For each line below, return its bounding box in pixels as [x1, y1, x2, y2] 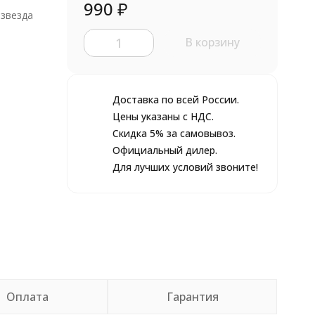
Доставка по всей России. [112, 93, 239, 106]
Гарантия [166, 289, 219, 304]
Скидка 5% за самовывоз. [112, 127, 236, 140]
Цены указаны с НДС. [112, 110, 214, 123]
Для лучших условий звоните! [112, 160, 258, 174]
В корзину [185, 34, 240, 50]
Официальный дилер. [112, 143, 217, 157]
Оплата [6, 289, 49, 304]
